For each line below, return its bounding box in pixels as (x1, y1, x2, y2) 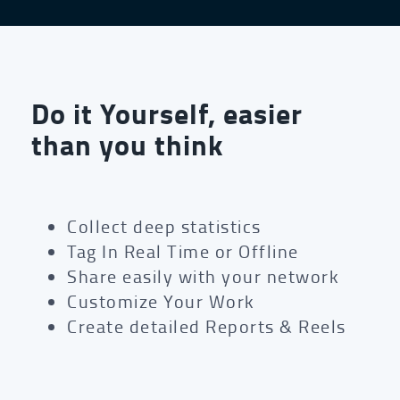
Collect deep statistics (67, 213, 262, 239)
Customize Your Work (67, 288, 255, 314)
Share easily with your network (67, 263, 339, 289)
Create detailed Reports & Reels (67, 313, 346, 339)
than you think (31, 123, 223, 166)
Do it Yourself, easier (31, 92, 303, 135)
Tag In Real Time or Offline (67, 238, 299, 264)
